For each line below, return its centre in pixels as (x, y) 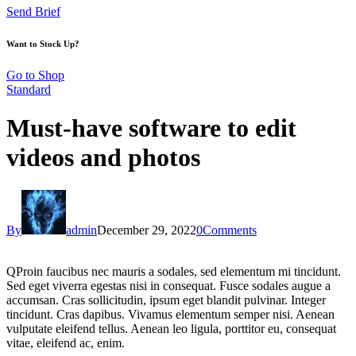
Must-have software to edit (151, 128)
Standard (29, 89)
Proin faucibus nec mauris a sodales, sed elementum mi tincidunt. (178, 271)
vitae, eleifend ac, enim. (66, 342)
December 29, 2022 (147, 230)
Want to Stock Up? (43, 43)
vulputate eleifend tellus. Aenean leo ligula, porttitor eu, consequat (171, 328)
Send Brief (33, 11)
